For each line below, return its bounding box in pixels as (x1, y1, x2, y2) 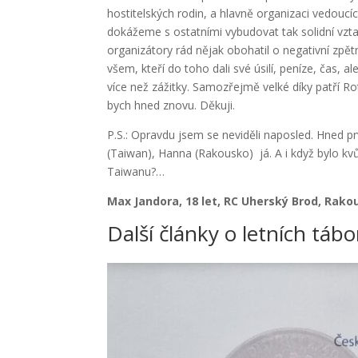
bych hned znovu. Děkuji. (107, 97, 236, 113)
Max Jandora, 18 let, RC (107, 193, 242, 209)
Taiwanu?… (107, 164, 165, 180)
